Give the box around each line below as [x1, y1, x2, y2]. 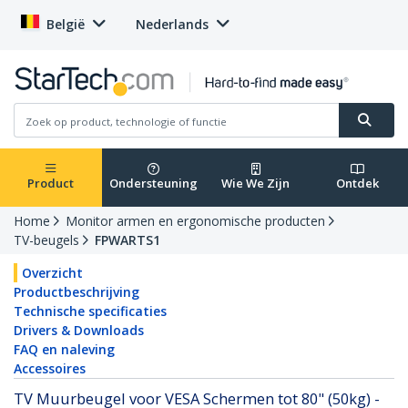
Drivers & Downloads [14, 321, 144, 340]
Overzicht [22, 264, 83, 282]
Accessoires [14, 360, 86, 378]
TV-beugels [14, 231, 79, 250]
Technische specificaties [14, 302, 167, 321]
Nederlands [136, 15, 209, 33]
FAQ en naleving [14, 341, 115, 359]
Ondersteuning [108, 175, 198, 192]
